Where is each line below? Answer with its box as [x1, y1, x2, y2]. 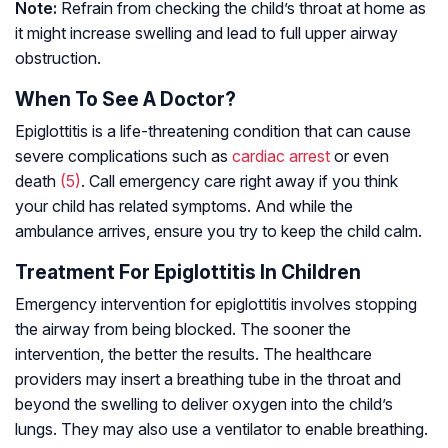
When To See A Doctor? [15, 87, 236, 112]
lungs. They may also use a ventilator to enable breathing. [15, 419, 428, 440]
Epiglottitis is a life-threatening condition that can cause [15, 121, 411, 142]
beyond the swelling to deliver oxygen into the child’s [15, 394, 393, 415]
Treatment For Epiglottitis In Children [15, 260, 361, 285]
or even [330, 146, 389, 167]
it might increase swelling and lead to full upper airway [15, 23, 398, 44]
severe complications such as [15, 146, 232, 167]
